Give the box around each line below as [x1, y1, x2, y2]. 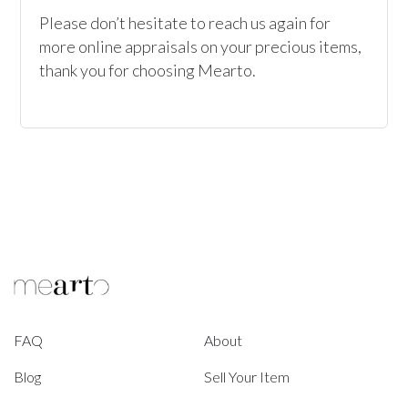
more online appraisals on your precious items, [39, 36, 362, 56]
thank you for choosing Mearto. [39, 60, 260, 80]
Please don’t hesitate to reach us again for [39, 13, 331, 33]
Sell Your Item [204, 367, 290, 385]
